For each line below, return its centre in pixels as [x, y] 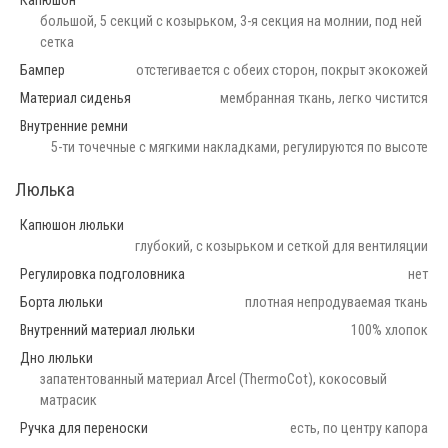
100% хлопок [389, 330]
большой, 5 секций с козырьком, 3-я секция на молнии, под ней [231, 21]
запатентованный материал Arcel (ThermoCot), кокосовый [213, 379]
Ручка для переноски [84, 428]
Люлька [45, 189]
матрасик [68, 400]
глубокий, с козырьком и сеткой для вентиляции [281, 246]
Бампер [42, 70]
